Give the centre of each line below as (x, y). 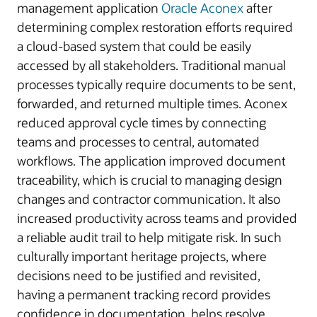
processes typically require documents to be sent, (156, 84)
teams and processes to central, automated (138, 142)
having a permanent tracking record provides (144, 294)
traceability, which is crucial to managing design (150, 180)
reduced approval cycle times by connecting (142, 122)
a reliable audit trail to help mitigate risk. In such (149, 237)
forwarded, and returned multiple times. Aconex (152, 103)
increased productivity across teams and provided (157, 218)
